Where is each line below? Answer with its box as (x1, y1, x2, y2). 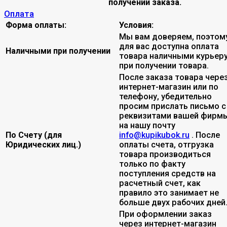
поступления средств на (119, 168, 216, 178)
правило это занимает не (119, 187, 219, 198)
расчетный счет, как (119, 178, 201, 188)
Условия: (119, 20, 154, 30)
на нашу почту (119, 120, 175, 130)
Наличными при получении (6, 46, 110, 56)
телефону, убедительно (119, 91, 212, 101)
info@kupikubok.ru (119, 130, 190, 140)
